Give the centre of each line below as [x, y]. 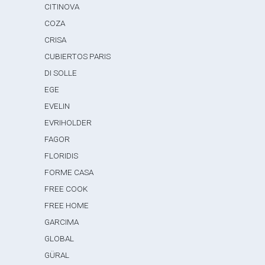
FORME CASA [69, 172]
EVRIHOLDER [68, 122]
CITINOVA [62, 7]
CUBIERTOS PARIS [78, 56]
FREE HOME [67, 205]
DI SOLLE [61, 73]
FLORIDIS [62, 156]
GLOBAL [59, 238]
